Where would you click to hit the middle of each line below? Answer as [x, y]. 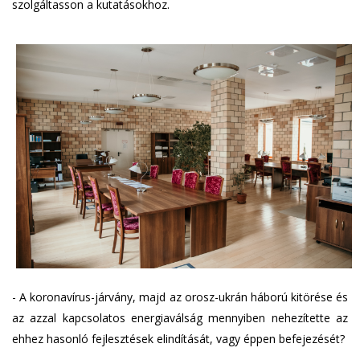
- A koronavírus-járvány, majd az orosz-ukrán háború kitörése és [180, 297]
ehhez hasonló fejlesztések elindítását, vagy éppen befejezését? [178, 339]
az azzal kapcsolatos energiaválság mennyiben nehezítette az [180, 318]
